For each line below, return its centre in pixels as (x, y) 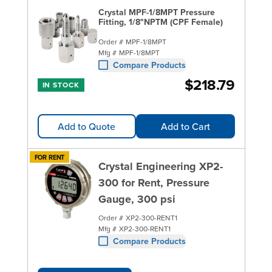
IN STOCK (61, 84)
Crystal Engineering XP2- (160, 166)
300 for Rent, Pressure (154, 182)
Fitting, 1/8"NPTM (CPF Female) (160, 22)
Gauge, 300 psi (137, 199)
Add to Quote (87, 126)
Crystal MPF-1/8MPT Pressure (156, 12)
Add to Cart (185, 126)
